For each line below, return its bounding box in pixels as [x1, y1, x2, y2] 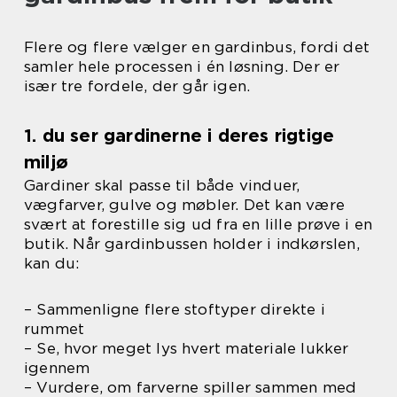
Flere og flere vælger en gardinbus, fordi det [24, 38, 370, 57]
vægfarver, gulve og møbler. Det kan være [24, 196, 346, 214]
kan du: [24, 254, 80, 273]
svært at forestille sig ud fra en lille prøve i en [24, 215, 373, 234]
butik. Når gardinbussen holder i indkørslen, [24, 235, 360, 253]
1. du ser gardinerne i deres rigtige [24, 125, 335, 147]
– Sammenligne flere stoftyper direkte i [24, 300, 325, 319]
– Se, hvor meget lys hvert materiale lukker [24, 339, 349, 358]
